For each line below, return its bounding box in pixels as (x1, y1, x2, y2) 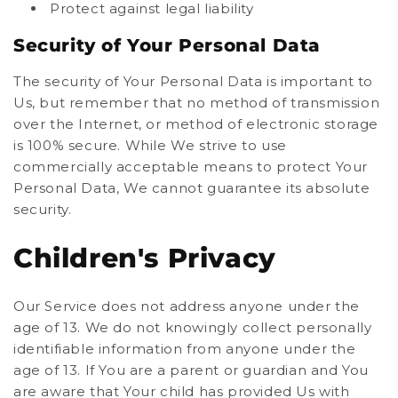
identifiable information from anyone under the (13, 340, 356, 358)
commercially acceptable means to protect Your (13, 157, 369, 175)
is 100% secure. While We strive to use (13, 136, 287, 154)
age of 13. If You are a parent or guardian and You (13, 362, 370, 379)
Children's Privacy (13, 241, 276, 275)
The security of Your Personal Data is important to (13, 72, 374, 90)
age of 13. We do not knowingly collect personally (13, 319, 372, 337)
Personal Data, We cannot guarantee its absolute (13, 179, 370, 196)
